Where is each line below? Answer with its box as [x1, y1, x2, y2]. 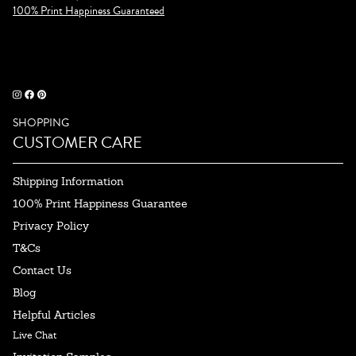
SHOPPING [13, 114, 69, 131]
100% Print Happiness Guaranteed [13, 2, 164, 19]
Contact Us [13, 262, 72, 277]
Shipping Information [13, 173, 123, 188]
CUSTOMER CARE [13, 130, 142, 154]
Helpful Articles [13, 307, 95, 322]
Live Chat [13, 328, 56, 342]
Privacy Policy [13, 218, 89, 233]
